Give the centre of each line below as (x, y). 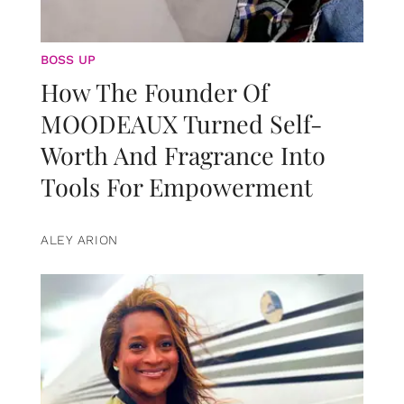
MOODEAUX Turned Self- (181, 124)
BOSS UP (68, 60)
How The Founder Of (155, 92)
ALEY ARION (79, 240)
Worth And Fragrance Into (183, 156)
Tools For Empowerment (177, 187)
